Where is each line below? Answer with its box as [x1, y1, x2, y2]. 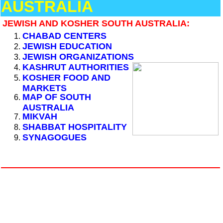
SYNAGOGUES [22, 132, 87, 142]
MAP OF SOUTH [22, 92, 91, 102]
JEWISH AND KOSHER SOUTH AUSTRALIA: [2, 18, 190, 28]
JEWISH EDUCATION [22, 41, 112, 51]
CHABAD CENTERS [22, 31, 107, 41]
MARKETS [22, 83, 67, 92]
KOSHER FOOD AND [22, 73, 111, 83]
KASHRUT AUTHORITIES [22, 62, 129, 72]
